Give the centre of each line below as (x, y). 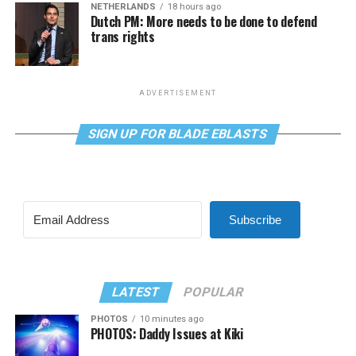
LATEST (137, 292)
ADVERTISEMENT (178, 93)
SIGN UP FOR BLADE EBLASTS (178, 133)
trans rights (122, 36)
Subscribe (255, 219)
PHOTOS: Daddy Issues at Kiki (166, 333)
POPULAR (214, 292)
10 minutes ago (171, 319)
